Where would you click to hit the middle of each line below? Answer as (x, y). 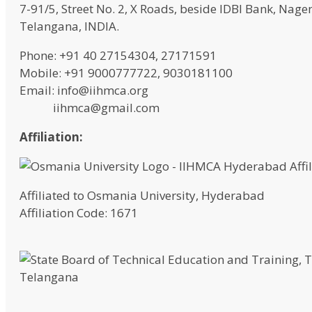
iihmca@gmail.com (89, 108)
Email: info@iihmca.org (84, 91)
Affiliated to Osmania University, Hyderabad (142, 196)
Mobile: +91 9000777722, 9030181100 (126, 73)
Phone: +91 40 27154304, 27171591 (118, 56)
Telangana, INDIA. (69, 26)
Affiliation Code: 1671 (79, 213)
